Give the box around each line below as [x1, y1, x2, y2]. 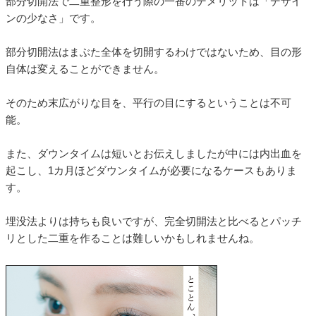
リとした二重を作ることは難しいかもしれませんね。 [6, 232, 260, 245]
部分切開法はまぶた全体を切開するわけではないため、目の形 [6, 46, 302, 59]
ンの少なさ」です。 [6, 12, 101, 25]
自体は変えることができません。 [6, 63, 164, 75]
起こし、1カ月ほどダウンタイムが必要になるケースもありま [6, 164, 297, 177]
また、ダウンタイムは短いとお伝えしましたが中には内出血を [6, 147, 302, 160]
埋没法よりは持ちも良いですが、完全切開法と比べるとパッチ [6, 215, 302, 228]
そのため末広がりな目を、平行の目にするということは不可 [6, 97, 291, 109]
